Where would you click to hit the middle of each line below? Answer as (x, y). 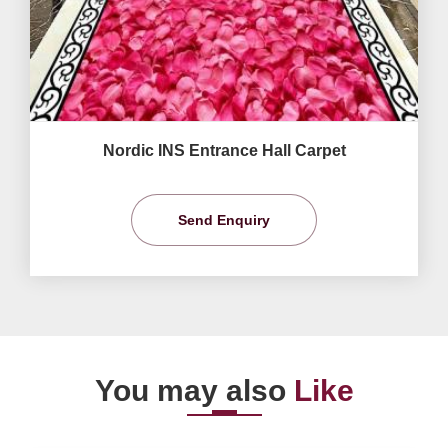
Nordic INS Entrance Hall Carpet (224, 150)
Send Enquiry (224, 219)
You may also (194, 390)
